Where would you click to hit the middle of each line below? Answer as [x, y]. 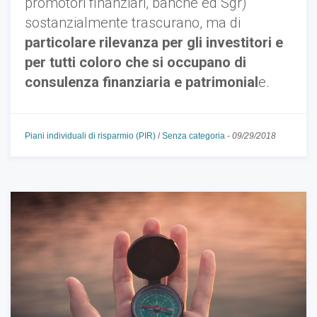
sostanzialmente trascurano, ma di [133, 22]
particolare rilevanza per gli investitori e [154, 42]
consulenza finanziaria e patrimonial [142, 82]
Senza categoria [194, 136]
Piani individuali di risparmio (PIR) [90, 136]
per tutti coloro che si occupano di [136, 62]
